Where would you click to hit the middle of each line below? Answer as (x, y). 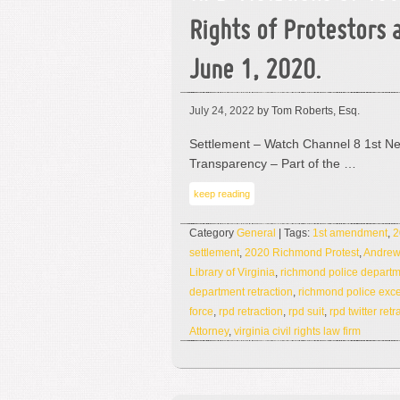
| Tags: (294, 233)
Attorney (209, 331)
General (256, 233)
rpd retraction (251, 312)
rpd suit (306, 312)
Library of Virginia (232, 272)
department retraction (241, 292)
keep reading (222, 194)
